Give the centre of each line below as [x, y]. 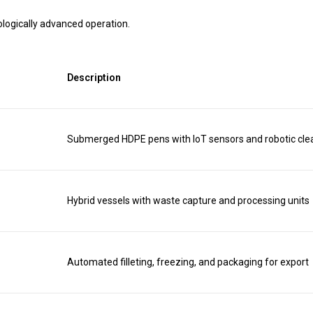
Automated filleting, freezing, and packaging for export [188, 262]
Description [94, 78]
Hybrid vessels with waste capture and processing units [188, 201]
